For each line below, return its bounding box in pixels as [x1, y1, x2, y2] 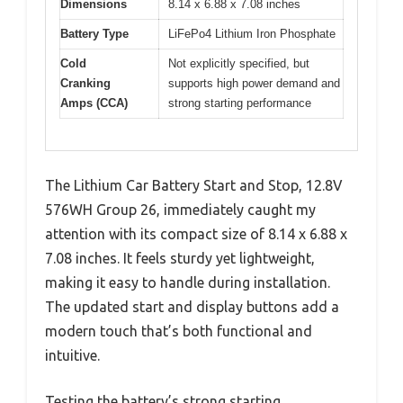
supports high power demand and [168, 76, 340, 91]
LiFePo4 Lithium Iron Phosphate [168, 27, 336, 41]
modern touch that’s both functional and [45, 322, 312, 339]
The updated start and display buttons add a [45, 298, 339, 315]
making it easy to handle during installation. [45, 273, 330, 291]
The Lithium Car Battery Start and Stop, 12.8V [45, 176, 343, 193]
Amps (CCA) [60, 96, 128, 111]
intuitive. [45, 346, 100, 363]
